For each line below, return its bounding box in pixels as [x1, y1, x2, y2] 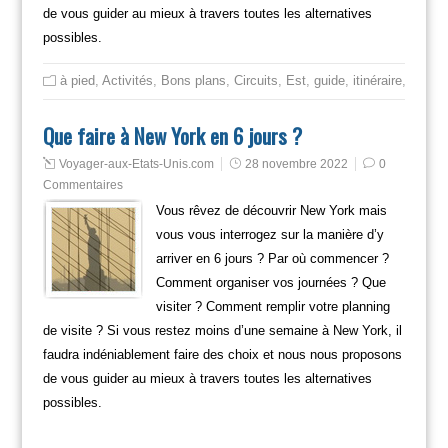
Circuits [233, 72, 278, 88]
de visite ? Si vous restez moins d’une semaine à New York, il [42, 322, 402, 338]
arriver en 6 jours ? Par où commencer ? [155, 250, 389, 266]
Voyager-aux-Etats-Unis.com [58, 156, 214, 171]
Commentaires [42, 177, 123, 192]
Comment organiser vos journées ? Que [155, 274, 386, 290]
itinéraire [352, 72, 402, 88]
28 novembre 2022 [244, 156, 348, 171]
